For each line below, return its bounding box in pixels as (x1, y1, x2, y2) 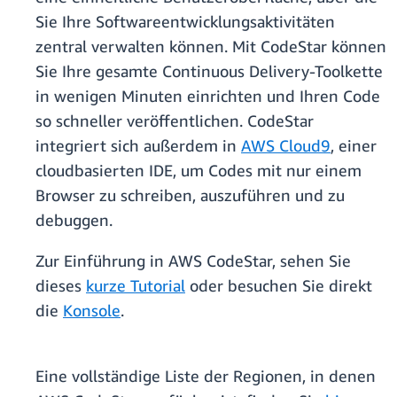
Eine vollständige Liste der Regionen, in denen (35, 366, 376, 386)
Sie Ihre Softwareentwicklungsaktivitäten (35, 12, 335, 32)
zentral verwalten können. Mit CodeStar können (35, 36, 386, 57)
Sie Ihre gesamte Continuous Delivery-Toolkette (35, 61, 383, 82)
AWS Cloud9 (241, 136, 331, 156)
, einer (331, 136, 377, 156)
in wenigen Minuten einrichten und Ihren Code (35, 86, 380, 106)
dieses (35, 276, 86, 296)
